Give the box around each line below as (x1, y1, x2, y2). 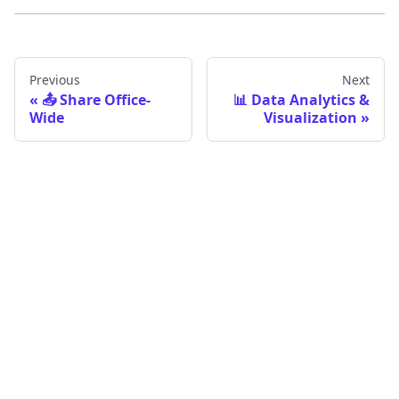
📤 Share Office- (42, 90, 151, 110)
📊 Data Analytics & (233, 90, 370, 110)
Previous (29, 71, 80, 89)
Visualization (264, 108, 357, 128)
